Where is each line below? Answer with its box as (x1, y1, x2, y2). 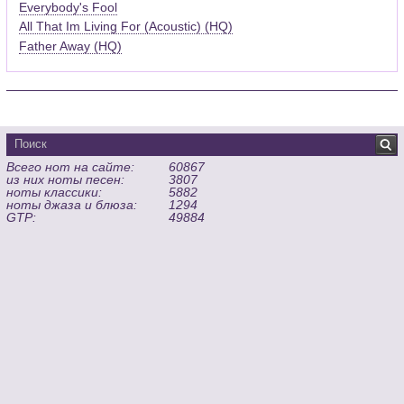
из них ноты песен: (6, 171, 125, 187)
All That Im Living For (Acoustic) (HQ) (19, 19, 234, 34)
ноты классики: (6, 184, 103, 199)
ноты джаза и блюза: (6, 197, 138, 212)
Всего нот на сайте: (6, 159, 135, 174)
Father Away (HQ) (19, 38, 123, 53)
